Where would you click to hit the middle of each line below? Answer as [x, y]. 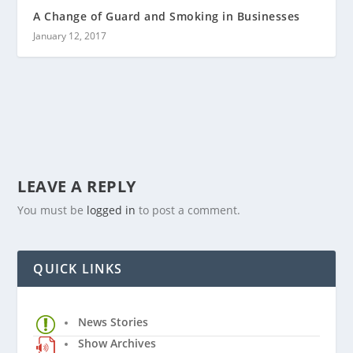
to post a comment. [188, 210]
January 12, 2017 [70, 35]
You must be [52, 210]
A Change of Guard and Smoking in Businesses [167, 16]
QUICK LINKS [78, 268]
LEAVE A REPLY [77, 186]
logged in [111, 210]
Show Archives [117, 343]
